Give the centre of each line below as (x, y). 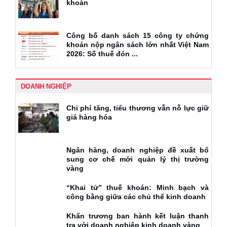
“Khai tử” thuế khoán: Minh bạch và (138, 188)
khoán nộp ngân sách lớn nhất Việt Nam (138, 45)
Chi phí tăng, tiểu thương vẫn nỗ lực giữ (138, 108)
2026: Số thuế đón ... (102, 54)
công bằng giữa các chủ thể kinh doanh (136, 197)
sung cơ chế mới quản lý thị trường (138, 159)
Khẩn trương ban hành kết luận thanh (138, 216)
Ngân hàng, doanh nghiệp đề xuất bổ (138, 150)
